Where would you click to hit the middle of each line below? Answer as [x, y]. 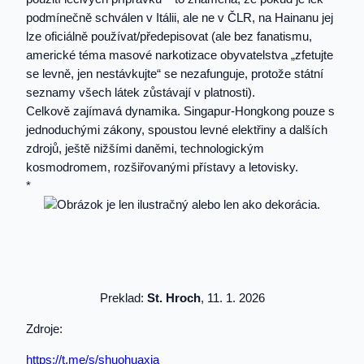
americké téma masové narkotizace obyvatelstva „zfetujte [180, 56]
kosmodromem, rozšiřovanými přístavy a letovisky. [164, 168]
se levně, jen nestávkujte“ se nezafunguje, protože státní [175, 74]
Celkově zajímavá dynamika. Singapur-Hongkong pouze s [180, 112]
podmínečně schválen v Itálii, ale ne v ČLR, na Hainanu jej [180, 18]
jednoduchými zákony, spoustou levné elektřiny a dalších [177, 130]
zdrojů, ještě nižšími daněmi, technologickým [145, 149]
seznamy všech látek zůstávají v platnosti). [141, 93]
